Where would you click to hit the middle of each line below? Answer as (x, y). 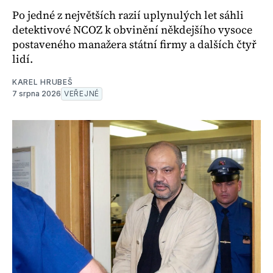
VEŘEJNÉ (82, 94)
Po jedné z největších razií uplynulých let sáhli (128, 15)
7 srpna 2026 (37, 94)
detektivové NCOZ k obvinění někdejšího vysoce (132, 30)
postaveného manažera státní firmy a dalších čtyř (134, 44)
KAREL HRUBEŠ (43, 82)
